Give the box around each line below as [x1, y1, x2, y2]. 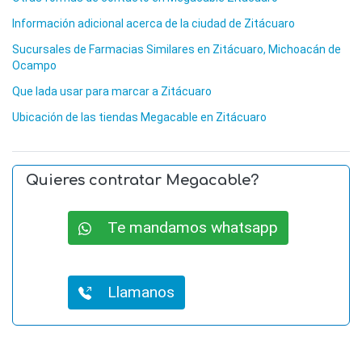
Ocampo [12, 59, 57, 73]
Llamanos [91, 283, 175, 302]
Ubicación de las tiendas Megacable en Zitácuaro [12, 111, 267, 124]
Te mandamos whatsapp [91, 218, 278, 238]
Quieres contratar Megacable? [26, 172, 259, 189]
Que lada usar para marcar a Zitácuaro [12, 85, 212, 99]
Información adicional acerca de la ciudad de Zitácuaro [12, 17, 295, 31]
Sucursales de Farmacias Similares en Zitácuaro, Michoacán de [12, 43, 341, 57]
